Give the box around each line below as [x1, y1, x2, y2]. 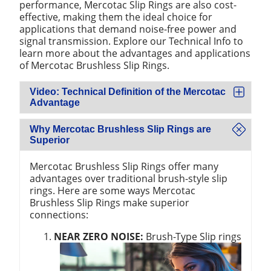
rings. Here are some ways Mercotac [30, 184, 195, 197]
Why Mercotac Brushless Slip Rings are [30, 124, 211, 135]
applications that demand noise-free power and [19, 22, 237, 36]
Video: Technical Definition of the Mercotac [30, 87, 183, 97]
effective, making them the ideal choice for [19, 10, 212, 24]
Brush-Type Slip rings [146, 230, 241, 243]
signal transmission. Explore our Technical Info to [19, 34, 243, 48]
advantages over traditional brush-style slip [30, 172, 227, 185]
